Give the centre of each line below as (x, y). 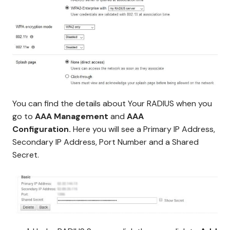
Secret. (26, 155)
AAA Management (72, 116)
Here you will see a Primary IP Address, (144, 129)
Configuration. (43, 129)
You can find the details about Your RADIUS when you (112, 103)
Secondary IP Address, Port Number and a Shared (106, 142)
